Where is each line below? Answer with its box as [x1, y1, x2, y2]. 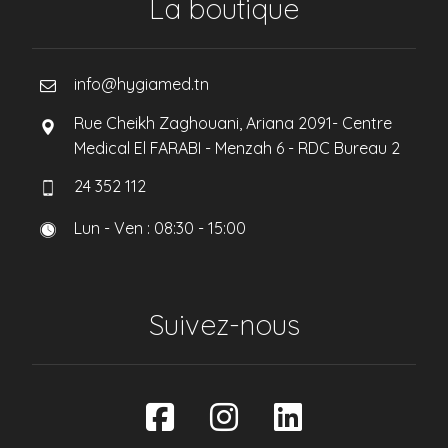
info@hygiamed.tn [74, 74, 210, 94]
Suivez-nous [148, 307, 300, 342]
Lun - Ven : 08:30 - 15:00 [74, 218, 247, 238]
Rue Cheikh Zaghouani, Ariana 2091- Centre [74, 113, 393, 133]
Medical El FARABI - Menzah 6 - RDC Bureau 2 [74, 138, 401, 158]
